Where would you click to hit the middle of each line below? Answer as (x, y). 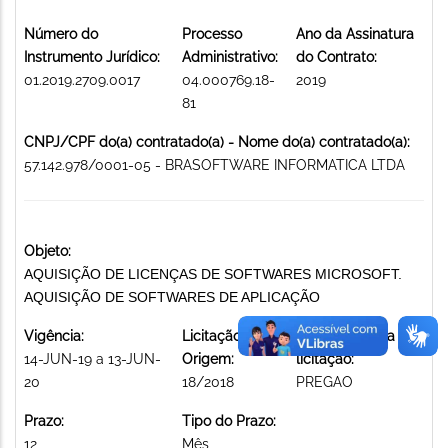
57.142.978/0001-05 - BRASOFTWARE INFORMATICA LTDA (214, 164)
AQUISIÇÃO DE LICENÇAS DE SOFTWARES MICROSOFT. (213, 273)
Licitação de (222, 335)
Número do (61, 33)
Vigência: (54, 335)
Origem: (208, 358)
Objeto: (47, 250)
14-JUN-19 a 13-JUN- (92, 358)
